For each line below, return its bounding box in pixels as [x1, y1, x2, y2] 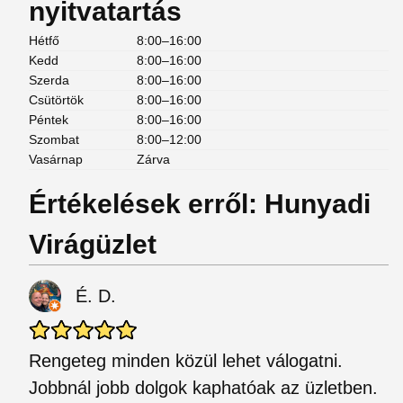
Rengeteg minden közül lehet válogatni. [29, 351, 343, 371]
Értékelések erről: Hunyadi [29, 189, 371, 219]
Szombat [29, 132, 79, 147]
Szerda [29, 73, 69, 87]
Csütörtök [29, 93, 84, 107]
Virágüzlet [29, 229, 157, 259]
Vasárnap [29, 152, 83, 166]
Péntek [29, 112, 68, 127]
